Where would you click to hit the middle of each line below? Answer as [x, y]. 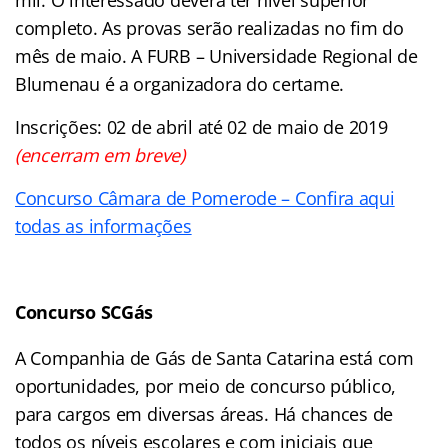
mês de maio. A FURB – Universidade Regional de [216, 55]
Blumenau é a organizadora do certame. [180, 83]
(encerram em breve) [100, 154]
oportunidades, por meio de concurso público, [206, 385]
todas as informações [103, 225]
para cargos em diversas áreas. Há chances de [204, 413]
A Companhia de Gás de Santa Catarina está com [214, 357]
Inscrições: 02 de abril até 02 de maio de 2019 [201, 126]
